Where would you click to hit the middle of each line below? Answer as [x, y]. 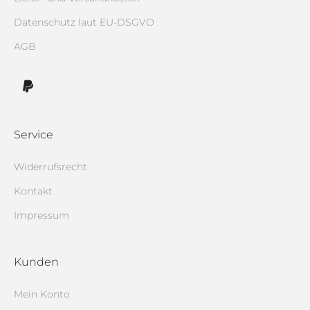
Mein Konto [42, 294]
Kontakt [33, 191]
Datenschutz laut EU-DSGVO [84, 22]
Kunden [36, 262]
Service [34, 134]
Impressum [42, 215]
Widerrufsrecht [51, 166]
